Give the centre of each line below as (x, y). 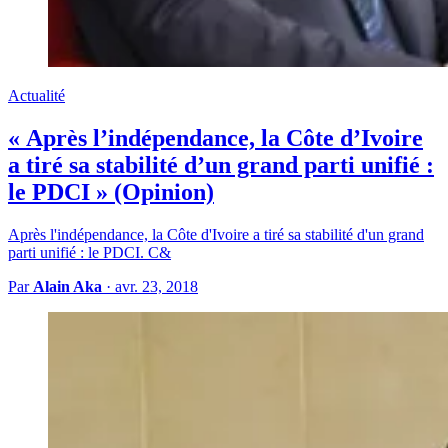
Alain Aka (67, 287)
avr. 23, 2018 (156, 287)
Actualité (36, 96)
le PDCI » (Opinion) (111, 192)
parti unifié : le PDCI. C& (89, 253)
